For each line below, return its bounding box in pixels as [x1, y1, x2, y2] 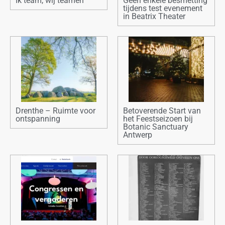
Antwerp [123, 130, 152, 140]
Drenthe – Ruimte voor [16, 106, 95, 116]
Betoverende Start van [123, 106, 201, 116]
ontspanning [16, 114, 60, 124]
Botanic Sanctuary [123, 122, 188, 132]
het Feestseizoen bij [123, 114, 193, 124]
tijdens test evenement [123, 4, 202, 14]
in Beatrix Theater [123, 12, 185, 22]
